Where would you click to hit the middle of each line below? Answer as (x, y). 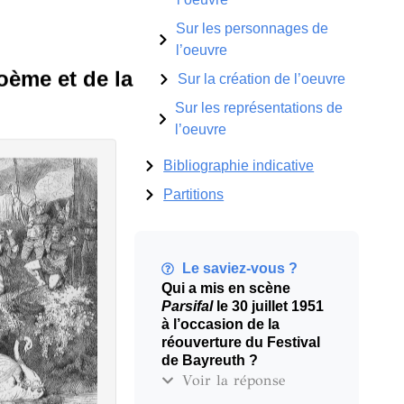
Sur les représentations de (259, 107)
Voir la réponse (233, 380)
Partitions (194, 194)
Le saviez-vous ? (239, 268)
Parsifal (188, 306)
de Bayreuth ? (210, 360)
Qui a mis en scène (226, 288)
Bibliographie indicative (239, 165)
